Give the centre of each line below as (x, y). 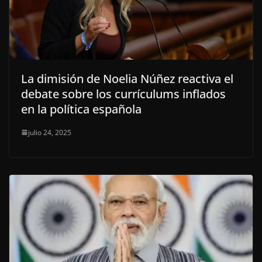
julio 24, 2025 (50, 132)
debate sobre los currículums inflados (123, 94)
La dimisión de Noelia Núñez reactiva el (127, 78)
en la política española (81, 109)
